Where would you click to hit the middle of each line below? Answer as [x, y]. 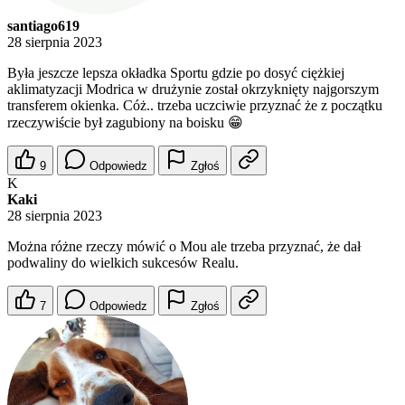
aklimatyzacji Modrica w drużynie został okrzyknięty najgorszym [193, 89]
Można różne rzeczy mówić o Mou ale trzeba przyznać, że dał [184, 247]
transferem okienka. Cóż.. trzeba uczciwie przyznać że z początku [195, 106]
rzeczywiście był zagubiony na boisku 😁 [125, 123]
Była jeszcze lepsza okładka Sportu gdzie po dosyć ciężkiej [176, 73]
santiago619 [43, 26]
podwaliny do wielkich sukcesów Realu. [123, 263]
